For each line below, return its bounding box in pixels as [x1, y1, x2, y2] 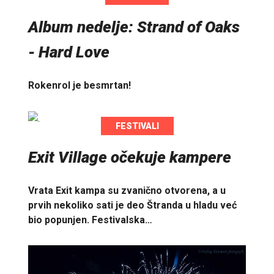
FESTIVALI [115, 121, 159, 131]
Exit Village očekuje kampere [28, 148, 231, 167]
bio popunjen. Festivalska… [28, 213, 152, 226]
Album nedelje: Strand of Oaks [28, 18, 240, 37]
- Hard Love [28, 43, 109, 62]
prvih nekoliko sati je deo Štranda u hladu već [28, 199, 237, 211]
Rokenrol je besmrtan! [28, 79, 131, 91]
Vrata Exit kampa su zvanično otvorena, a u [28, 184, 226, 196]
